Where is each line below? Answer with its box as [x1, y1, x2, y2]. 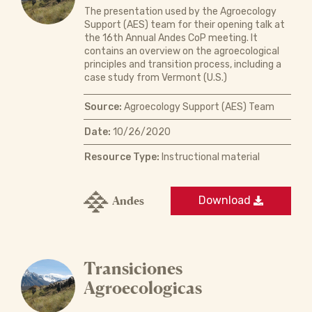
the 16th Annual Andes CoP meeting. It [84, 31, 258, 44]
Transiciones [83, 258, 182, 279]
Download [198, 194, 253, 208]
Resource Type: [84, 150, 159, 163]
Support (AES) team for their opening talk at [84, 18, 285, 31]
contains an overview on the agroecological [84, 45, 279, 57]
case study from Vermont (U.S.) [84, 71, 227, 84]
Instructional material [159, 150, 260, 163]
